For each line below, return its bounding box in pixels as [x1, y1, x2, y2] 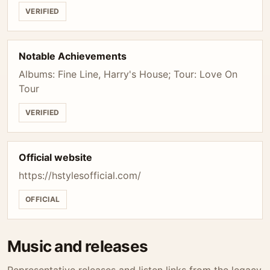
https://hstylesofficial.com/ [19, 169, 141, 181]
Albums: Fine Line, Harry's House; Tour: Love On [19, 68, 237, 80]
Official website [19, 151, 92, 163]
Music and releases [7, 237, 148, 256]
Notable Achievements [19, 50, 127, 62]
